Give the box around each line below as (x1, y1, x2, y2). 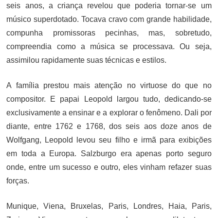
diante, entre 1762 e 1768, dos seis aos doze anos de (6, 122, 212, 130)
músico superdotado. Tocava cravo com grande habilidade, (6, 15, 212, 23)
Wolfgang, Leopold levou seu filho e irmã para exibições (6, 135, 212, 144)
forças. (6, 176, 30, 185)
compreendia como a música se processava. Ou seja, (6, 42, 212, 51)
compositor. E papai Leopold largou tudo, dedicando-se (6, 94, 212, 103)
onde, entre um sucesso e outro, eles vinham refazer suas (6, 163, 212, 171)
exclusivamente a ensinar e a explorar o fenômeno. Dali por (6, 108, 212, 117)
